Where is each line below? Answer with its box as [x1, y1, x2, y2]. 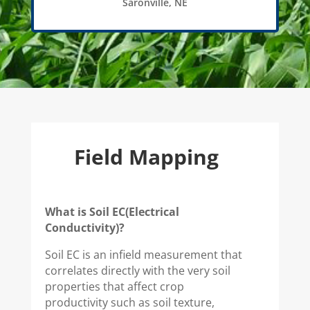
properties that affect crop [44, 279, 184, 295]
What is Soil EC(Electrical [44, 204, 179, 220]
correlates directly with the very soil [44, 263, 230, 279]
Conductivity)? [44, 220, 125, 236]
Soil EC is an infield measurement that [44, 247, 242, 263]
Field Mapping [73, 143, 219, 172]
